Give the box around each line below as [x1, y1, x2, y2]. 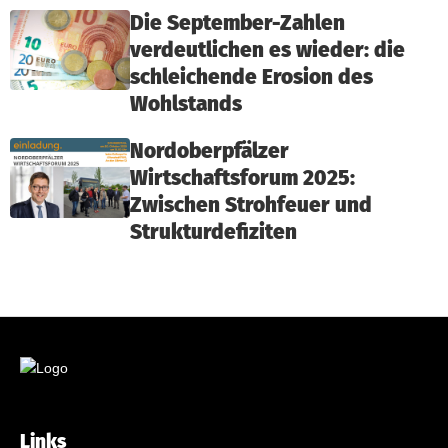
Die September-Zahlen [130, 11, 345, 36]
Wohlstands [130, 92, 242, 117]
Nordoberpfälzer [130, 139, 289, 164]
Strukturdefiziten [130, 220, 297, 245]
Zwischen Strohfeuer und [130, 193, 372, 218]
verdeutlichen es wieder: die [130, 38, 405, 63]
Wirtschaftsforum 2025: [130, 166, 355, 191]
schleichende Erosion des [130, 65, 373, 90]
